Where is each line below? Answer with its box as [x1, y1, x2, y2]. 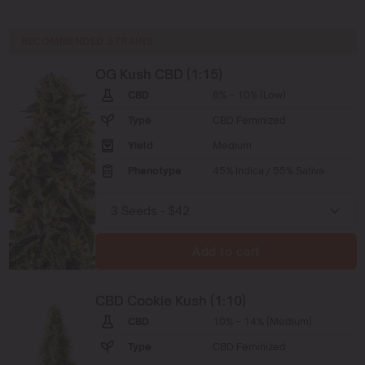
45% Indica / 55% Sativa [213, 165, 325, 178]
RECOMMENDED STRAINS [20, 35, 153, 48]
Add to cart [192, 244, 260, 258]
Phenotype [128, 165, 182, 178]
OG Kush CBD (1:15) [95, 66, 223, 83]
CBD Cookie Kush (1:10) [95, 292, 247, 309]
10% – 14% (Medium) [213, 314, 313, 328]
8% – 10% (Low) [213, 89, 287, 102]
